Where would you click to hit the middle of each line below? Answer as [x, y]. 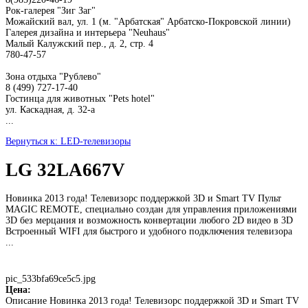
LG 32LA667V [65, 169]
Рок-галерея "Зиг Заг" [51, 10]
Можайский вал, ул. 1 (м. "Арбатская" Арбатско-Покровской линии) [148, 21]
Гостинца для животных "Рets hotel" [80, 98]
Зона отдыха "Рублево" [53, 76]
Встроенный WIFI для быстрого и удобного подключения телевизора [149, 231]
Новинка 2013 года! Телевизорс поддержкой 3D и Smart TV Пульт [143, 198]
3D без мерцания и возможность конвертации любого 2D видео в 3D [149, 220]
